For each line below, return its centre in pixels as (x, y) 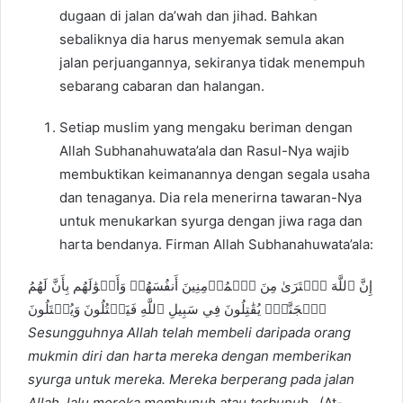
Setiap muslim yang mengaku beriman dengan (206, 128)
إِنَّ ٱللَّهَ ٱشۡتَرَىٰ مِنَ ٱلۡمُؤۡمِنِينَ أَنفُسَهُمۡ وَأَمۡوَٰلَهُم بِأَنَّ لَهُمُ (200, 286)
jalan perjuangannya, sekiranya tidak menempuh (212, 63)
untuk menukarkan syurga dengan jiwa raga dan (211, 221)
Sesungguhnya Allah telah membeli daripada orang (189, 333)
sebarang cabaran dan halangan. (162, 86)
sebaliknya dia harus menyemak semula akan (202, 40)
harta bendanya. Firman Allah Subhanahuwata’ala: (216, 245)
